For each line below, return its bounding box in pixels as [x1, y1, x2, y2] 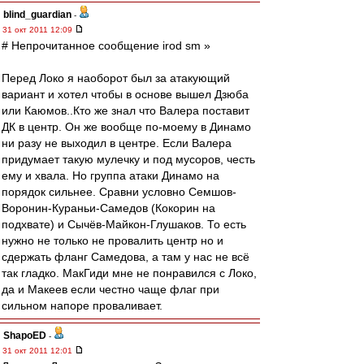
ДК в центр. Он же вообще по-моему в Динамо [2, 120, 251, 133]
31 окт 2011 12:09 [2, 25, 75, 34]
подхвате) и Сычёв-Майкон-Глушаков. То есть [2, 218, 246, 231]
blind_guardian [3, 9, 71, 20]
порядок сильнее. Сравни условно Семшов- [2, 185, 236, 198]
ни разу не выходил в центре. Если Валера [2, 136, 232, 149]
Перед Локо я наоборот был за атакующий [2, 71, 230, 84]
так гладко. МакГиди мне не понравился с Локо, [2, 266, 257, 279]
